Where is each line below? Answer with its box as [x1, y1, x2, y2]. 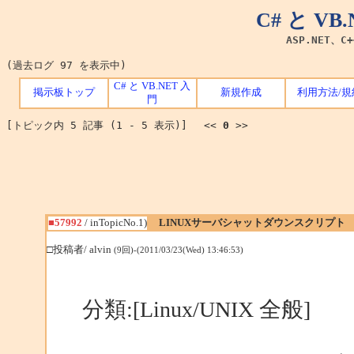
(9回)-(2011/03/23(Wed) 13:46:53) [113, 245, 243, 254]
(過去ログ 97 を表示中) [6, 59, 126, 71]
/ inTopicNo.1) [81, 217, 147, 228]
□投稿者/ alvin [46, 243, 114, 255]
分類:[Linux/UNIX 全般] [81, 296, 333, 322]
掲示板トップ [32, 87, 95, 99]
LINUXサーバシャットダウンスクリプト [158, 217, 345, 228]
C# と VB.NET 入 [114, 81, 191, 92]
